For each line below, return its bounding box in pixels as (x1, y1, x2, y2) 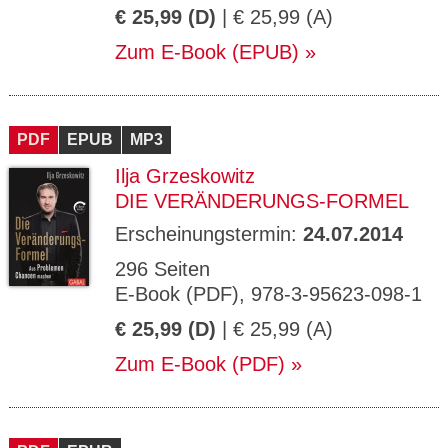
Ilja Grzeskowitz (115, 165, 255, 187)
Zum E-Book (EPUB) (115, 41, 299, 63)
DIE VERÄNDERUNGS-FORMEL (115, 190, 409, 212)
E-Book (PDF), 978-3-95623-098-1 (115, 283, 422, 305)
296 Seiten (115, 258, 210, 280)
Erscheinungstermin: (115, 223, 303, 245)
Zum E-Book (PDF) (115, 353, 285, 375)
